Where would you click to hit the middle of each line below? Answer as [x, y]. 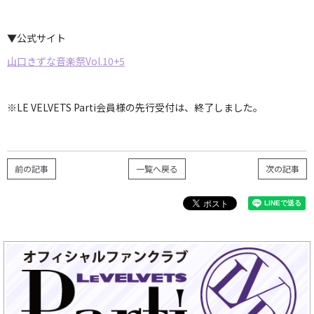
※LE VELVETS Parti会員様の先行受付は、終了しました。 [135, 107]
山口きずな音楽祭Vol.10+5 [66, 61]
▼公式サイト [36, 38]
